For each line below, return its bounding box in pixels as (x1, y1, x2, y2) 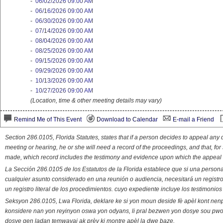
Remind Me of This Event (14, 116, 82, 123)
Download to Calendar (97, 116, 158, 123)
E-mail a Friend (173, 116, 214, 123)
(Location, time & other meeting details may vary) (30, 97, 162, 105)
